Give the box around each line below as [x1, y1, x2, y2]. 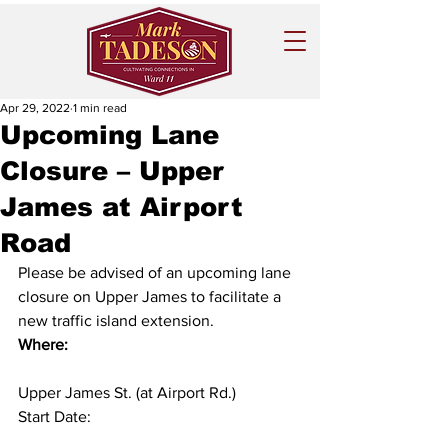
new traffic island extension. [18, 312, 218, 329]
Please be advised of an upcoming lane [18, 264, 295, 281]
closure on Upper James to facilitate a [18, 288, 285, 305]
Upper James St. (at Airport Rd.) [18, 384, 236, 401]
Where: [18, 336, 68, 353]
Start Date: [18, 408, 99, 425]
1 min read [73, 101, 127, 115]
